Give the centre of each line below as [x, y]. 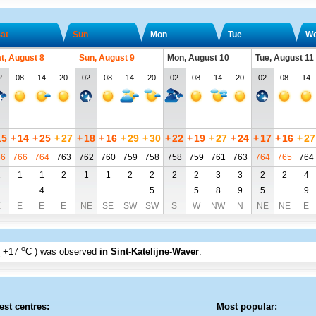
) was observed [67, 252]
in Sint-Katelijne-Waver [149, 252]
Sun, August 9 [107, 58]
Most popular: [247, 307]
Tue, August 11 [284, 58]
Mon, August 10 [198, 58]
